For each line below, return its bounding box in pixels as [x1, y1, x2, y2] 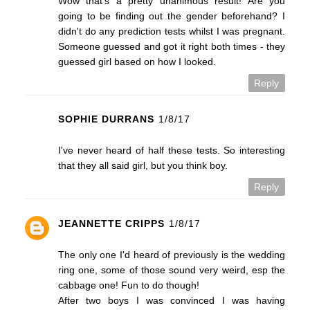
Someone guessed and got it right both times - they [57, 40, 286, 52]
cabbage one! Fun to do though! [57, 279, 199, 291]
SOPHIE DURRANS [57, 113, 154, 125]
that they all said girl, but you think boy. [57, 160, 228, 172]
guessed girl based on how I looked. [57, 55, 216, 67]
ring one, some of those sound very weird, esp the [57, 264, 286, 275]
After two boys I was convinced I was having [57, 294, 286, 306]
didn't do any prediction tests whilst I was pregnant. [57, 25, 286, 37]
